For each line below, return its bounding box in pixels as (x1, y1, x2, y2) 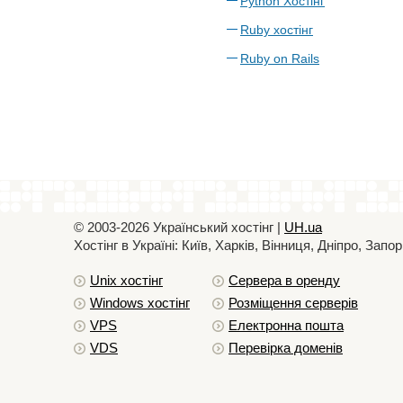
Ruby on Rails (240, 51, 319, 66)
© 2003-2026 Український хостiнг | (74, 219, 284, 235)
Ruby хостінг (240, 22, 313, 37)
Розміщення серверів (228, 295, 358, 310)
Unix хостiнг (90, 273, 163, 288)
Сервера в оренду (228, 273, 340, 288)
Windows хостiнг (90, 295, 190, 310)
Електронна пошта (228, 318, 344, 333)
